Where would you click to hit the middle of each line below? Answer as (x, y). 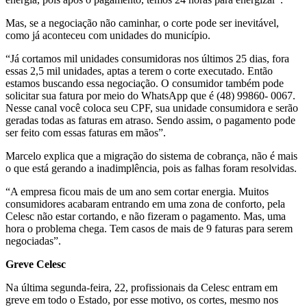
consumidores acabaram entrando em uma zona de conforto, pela (145, 204)
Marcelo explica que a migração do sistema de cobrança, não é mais (151, 156)
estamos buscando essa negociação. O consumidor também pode (145, 83)
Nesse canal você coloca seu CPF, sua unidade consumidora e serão (152, 108)
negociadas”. (33, 241)
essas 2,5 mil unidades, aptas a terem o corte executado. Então (139, 71)
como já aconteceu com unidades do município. (108, 35)
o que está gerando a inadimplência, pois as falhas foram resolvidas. (151, 168)
